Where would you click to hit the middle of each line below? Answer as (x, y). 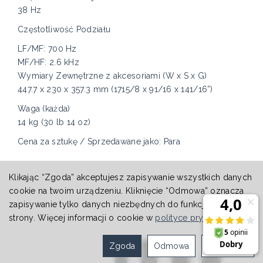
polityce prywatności (197, 218)
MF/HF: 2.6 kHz (48, 63)
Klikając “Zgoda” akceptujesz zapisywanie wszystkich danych (131, 177)
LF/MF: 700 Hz (47, 49)
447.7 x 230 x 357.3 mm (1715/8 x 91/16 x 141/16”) (115, 90)
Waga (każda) (44, 109)
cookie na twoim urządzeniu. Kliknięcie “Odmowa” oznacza (127, 191)
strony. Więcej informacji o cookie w (82, 218)
